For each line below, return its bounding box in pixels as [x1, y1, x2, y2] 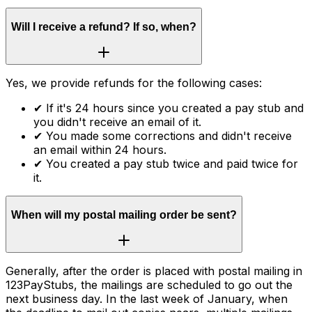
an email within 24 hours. [33, 143, 166, 157]
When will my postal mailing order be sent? [11, 208, 237, 221]
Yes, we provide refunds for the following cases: [6, 76, 262, 91]
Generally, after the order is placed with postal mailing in [6, 264, 302, 279]
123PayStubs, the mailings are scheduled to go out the [6, 278, 292, 292]
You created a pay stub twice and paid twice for [46, 157, 298, 171]
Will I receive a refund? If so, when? [11, 20, 196, 33]
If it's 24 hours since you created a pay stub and [46, 101, 304, 116]
